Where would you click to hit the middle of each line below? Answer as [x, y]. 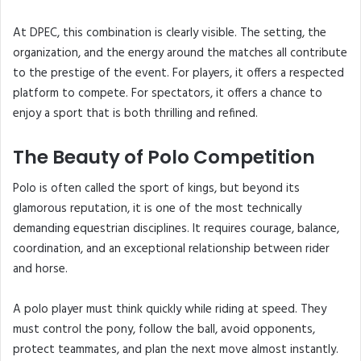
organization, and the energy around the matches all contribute [180, 53]
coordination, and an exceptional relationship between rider [171, 249]
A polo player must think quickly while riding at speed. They [170, 310]
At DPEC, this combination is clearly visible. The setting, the [170, 33]
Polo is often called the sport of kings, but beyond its [156, 189]
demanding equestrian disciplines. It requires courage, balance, [176, 229]
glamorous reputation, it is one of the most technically [157, 209]
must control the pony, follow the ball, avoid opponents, [164, 330]
